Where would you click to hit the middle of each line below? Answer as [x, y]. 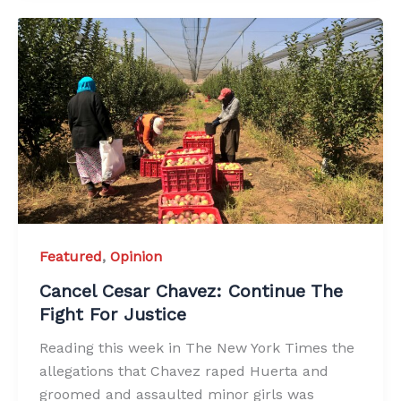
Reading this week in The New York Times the [197, 348]
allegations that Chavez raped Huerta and [184, 371]
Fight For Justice [116, 315]
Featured [71, 256]
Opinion [136, 256]
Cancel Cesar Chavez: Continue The [191, 291]
